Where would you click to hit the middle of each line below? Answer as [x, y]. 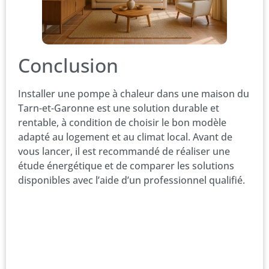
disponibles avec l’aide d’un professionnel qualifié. [131, 180]
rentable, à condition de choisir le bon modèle [122, 123]
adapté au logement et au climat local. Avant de [125, 137]
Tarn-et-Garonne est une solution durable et [119, 108]
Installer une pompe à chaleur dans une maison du [134, 94]
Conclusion [68, 65]
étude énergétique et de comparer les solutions [126, 166]
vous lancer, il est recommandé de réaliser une [124, 152]
